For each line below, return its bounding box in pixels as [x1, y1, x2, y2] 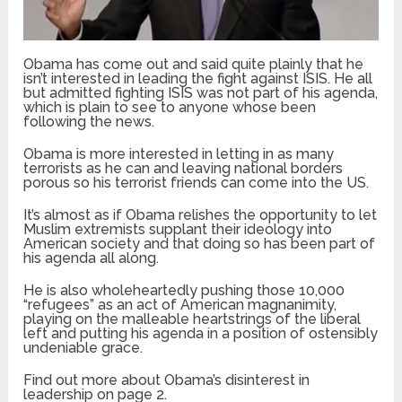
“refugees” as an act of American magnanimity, [23, 295, 337, 313]
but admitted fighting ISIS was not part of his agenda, [23, 83, 379, 101]
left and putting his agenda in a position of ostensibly [23, 324, 379, 342]
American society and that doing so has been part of [23, 234, 376, 252]
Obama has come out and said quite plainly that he [23, 55, 364, 73]
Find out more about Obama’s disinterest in [23, 371, 310, 389]
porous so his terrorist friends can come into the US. [23, 173, 370, 191]
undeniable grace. [23, 338, 144, 356]
